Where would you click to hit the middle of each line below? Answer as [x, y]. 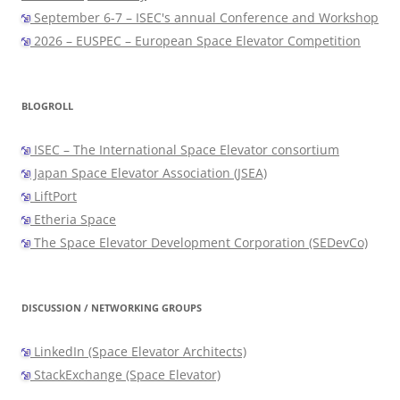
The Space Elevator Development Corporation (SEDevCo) [199, 243]
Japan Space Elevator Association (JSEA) [149, 173]
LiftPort [54, 196]
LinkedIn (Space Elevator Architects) [138, 352]
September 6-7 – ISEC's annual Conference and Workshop [204, 18]
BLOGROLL [47, 106]
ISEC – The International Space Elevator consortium [185, 150]
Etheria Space [73, 220]
